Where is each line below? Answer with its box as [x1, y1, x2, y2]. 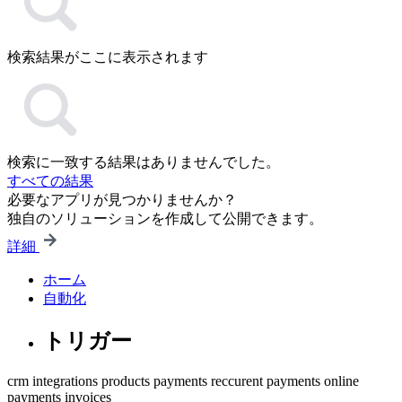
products [101, 372, 150, 389]
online [324, 372, 359, 389]
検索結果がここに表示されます [7, 49, 208, 65]
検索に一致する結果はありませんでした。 [7, 154, 280, 170]
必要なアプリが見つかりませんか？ [7, 192, 237, 207]
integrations [32, 372, 98, 389]
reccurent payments [211, 372, 320, 389]
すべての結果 [7, 173, 93, 188]
